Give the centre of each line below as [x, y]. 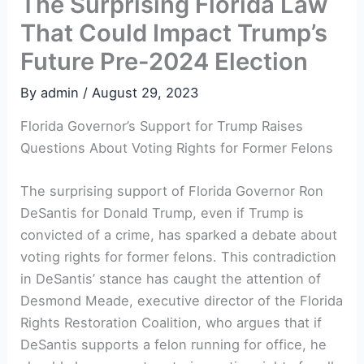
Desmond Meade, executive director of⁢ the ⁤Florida [182, 301]
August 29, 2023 [145, 92]
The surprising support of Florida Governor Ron [172, 191]
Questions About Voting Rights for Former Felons [177, 148]
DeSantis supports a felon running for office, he [174, 345]
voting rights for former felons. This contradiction [179, 257]
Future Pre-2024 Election [165, 61]
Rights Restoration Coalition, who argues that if [171, 323]
